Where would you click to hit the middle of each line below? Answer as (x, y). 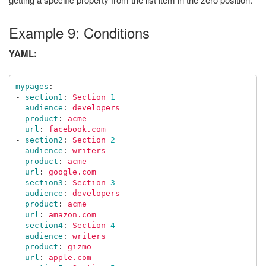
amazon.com (72, 214)
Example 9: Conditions (79, 32)
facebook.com (77, 129)
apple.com (70, 257)
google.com (72, 172)
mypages (32, 86)
